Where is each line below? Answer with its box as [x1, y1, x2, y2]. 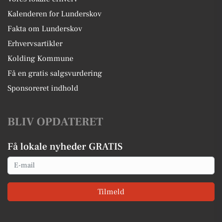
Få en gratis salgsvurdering [7, 68, 102, 78]
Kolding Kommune [7, 53, 73, 63]
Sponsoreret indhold [7, 83, 78, 93]
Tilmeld [98, 187, 124, 197]
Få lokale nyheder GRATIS [7, 140, 122, 153]
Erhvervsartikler [7, 38, 62, 49]
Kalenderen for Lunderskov [7, 8, 102, 19]
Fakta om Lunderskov [7, 23, 82, 34]
